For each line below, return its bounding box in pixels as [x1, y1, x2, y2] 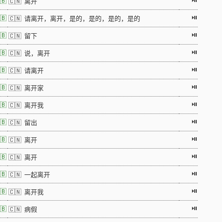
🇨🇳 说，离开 [8, 50, 50, 57]
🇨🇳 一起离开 [8, 171, 50, 178]
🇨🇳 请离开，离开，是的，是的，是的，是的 [8, 15, 140, 22]
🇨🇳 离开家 [8, 84, 44, 92]
